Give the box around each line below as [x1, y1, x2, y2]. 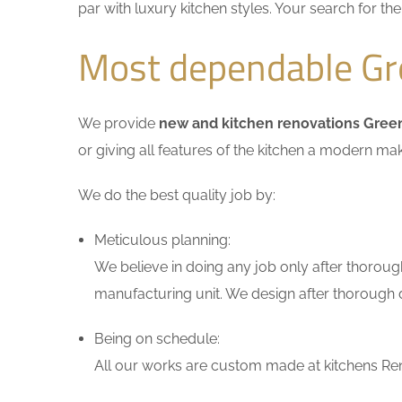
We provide [78, 115, 159, 132]
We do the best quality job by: [78, 187, 275, 204]
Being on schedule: [94, 330, 220, 347]
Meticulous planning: [94, 232, 231, 249]
